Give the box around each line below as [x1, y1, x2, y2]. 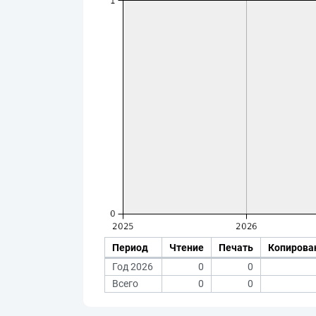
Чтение [169, 242, 204, 253]
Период [112, 242, 148, 253]
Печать [219, 242, 253, 253]
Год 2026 [112, 261, 153, 272]
